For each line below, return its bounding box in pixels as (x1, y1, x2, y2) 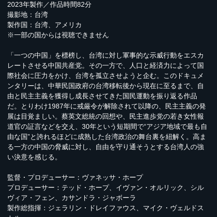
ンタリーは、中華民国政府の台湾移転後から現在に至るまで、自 (7, 82, 204, 90)
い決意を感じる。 (7, 153, 62, 161)
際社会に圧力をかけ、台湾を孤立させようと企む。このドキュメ (7, 72, 204, 79)
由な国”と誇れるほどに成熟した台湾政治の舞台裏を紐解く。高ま (7, 133, 206, 140)
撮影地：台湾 (7, 11, 48, 18)
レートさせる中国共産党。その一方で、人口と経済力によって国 (7, 62, 204, 69)
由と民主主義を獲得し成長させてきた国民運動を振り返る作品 (7, 92, 197, 100)
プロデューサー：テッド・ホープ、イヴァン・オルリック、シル (7, 184, 204, 191)
